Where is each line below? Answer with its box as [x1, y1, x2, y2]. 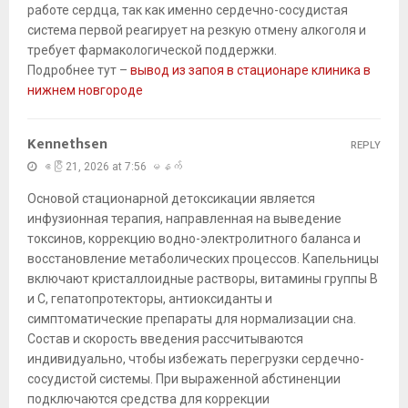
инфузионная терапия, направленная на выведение [27, 211, 342, 227]
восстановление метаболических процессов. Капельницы [27, 251, 379, 267]
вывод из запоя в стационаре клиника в [130, 63, 371, 78]
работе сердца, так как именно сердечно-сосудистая [27, 3, 348, 18]
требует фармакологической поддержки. [27, 43, 277, 58]
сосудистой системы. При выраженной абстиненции [27, 372, 341, 387]
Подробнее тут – [27, 63, 130, 78]
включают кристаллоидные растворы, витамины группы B [27, 271, 378, 287]
